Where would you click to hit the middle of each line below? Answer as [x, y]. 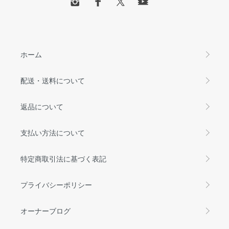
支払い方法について [53, 132]
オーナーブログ [45, 210]
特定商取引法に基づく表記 [63, 158]
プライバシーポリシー [56, 184]
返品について [42, 106]
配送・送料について [53, 80]
